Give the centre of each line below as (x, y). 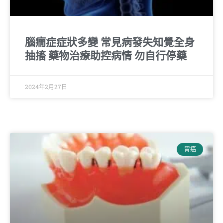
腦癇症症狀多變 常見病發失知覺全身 (110, 42)
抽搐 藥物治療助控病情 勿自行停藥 (106, 56)
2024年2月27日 (46, 86)
